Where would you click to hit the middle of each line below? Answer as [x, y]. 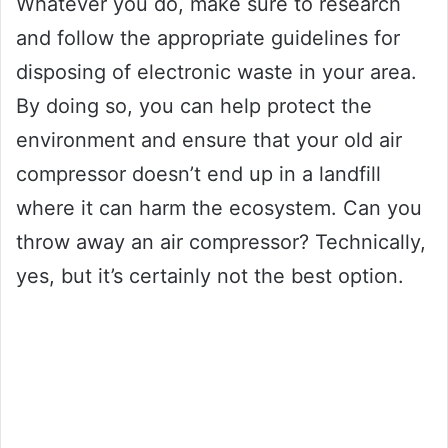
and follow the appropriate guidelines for [208, 37]
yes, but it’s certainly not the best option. [210, 275]
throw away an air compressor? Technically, [221, 241]
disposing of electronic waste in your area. [216, 71]
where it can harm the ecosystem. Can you [219, 207]
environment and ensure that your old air [209, 139]
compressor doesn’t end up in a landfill [198, 173]
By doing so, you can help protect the [194, 105]
